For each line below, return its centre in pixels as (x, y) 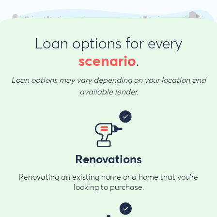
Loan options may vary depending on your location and (108, 80)
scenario (107, 62)
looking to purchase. (108, 187)
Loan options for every (108, 44)
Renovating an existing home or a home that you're (108, 177)
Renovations (108, 160)
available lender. (108, 92)
